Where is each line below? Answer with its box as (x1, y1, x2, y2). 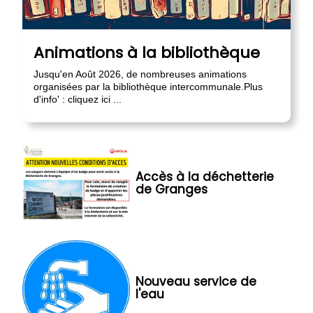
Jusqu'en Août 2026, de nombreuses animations (34, 68, 247, 80)
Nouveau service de (135, 273, 256, 291)
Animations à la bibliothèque (34, 41, 260, 64)
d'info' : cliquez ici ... (34, 93, 122, 105)
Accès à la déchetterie (135, 168, 274, 186)
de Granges (135, 181, 208, 198)
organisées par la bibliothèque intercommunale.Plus (34, 80, 263, 92)
